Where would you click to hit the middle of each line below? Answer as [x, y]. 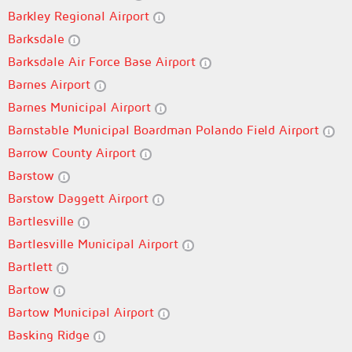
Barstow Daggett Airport [80, 198]
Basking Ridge [51, 335]
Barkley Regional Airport [81, 16]
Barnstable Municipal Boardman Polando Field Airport [165, 130]
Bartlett [32, 266]
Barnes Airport [51, 84]
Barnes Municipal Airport [81, 107]
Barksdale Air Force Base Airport [104, 61]
